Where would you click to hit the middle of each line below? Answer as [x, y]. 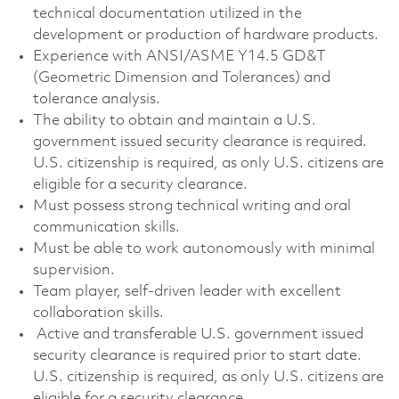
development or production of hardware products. [205, 35]
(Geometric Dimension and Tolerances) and [181, 77]
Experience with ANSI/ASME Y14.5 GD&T [179, 56]
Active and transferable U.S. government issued [198, 334]
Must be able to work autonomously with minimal [204, 248]
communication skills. [106, 227]
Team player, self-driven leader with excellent [187, 291]
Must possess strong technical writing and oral [191, 206]
